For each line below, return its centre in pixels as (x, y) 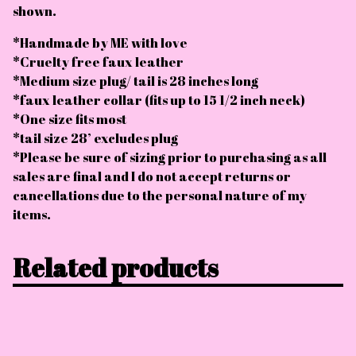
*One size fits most (70, 119)
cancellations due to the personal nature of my (160, 195)
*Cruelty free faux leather (98, 62)
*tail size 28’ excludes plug (95, 138)
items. (32, 215)
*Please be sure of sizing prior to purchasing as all (170, 157)
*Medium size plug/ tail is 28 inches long (135, 81)
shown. (35, 11)
